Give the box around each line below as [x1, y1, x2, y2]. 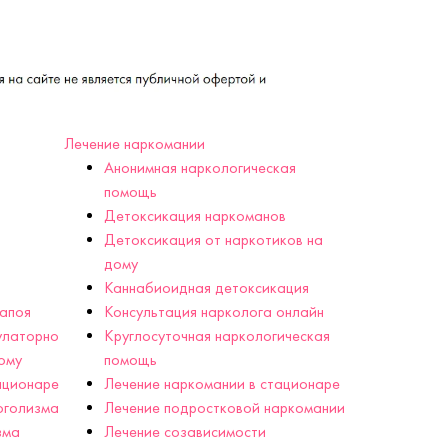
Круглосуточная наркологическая [103, 325, 330, 345]
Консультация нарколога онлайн [103, 301, 324, 321]
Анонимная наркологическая [103, 157, 296, 177]
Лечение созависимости [103, 421, 266, 441]
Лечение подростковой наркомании [103, 397, 345, 417]
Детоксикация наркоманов [103, 205, 286, 225]
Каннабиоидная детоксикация [103, 277, 309, 297]
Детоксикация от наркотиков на [103, 229, 323, 249]
